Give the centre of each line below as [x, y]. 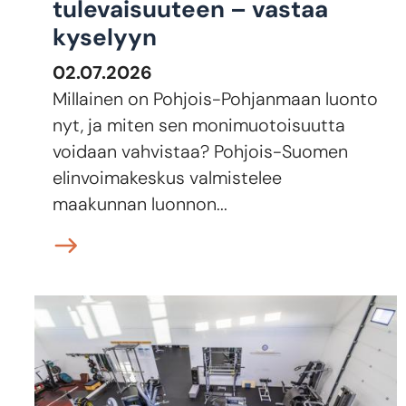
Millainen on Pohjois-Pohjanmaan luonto [216, 99]
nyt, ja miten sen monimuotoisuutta [199, 125]
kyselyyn [105, 37]
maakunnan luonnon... [140, 204]
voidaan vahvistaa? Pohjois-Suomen [201, 151]
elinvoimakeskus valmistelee [168, 178]
